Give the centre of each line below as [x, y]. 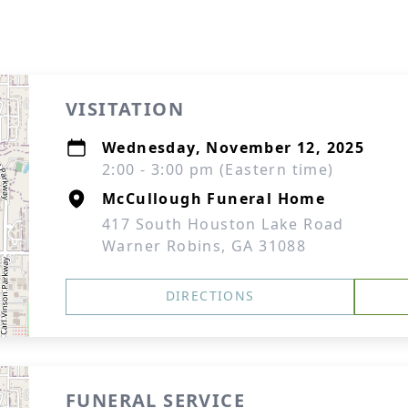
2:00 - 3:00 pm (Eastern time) [218, 169]
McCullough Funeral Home [214, 199]
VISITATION [125, 109]
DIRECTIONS [210, 296]
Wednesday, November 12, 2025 [234, 148]
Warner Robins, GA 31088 [204, 246]
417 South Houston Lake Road [223, 224]
